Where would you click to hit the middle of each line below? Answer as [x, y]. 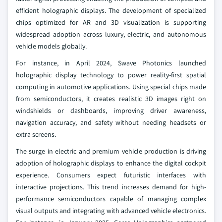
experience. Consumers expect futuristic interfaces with [111, 175]
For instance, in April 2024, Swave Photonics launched [111, 63]
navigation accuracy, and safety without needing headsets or [111, 122]
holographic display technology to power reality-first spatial [111, 75]
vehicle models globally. [51, 46]
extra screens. [36, 134]
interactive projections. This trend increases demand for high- [111, 187]
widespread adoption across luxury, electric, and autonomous [111, 34]
